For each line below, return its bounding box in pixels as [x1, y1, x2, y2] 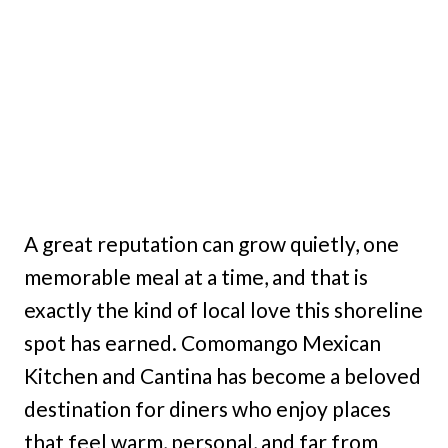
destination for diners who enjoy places [24, 396, 391, 422]
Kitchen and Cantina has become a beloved [24, 363, 421, 389]
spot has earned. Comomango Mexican [24, 330, 381, 356]
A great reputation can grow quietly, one [24, 231, 399, 257]
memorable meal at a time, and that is [24, 264, 368, 290]
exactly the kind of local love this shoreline [24, 297, 423, 323]
